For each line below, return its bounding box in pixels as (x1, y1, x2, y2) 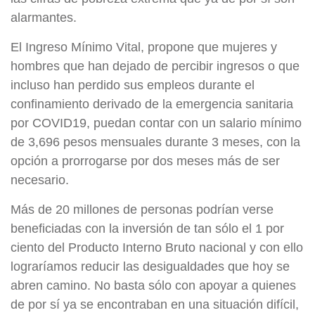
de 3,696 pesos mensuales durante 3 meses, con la (11, 135, 300, 150)
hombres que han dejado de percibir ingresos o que (11, 59, 300, 74)
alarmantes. (11, 11, 77, 25)
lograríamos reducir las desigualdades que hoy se (11, 259, 290, 274)
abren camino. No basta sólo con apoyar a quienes (11, 278, 296, 293)
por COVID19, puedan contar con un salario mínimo (11, 116, 302, 131)
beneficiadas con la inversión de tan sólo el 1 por (11, 221, 284, 236)
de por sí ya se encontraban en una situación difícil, (11, 297, 299, 312)
